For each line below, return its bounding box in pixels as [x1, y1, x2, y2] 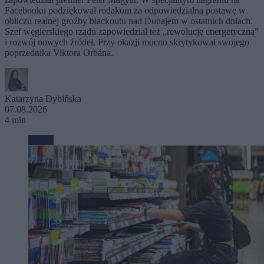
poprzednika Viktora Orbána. [5, 47, 113, 58]
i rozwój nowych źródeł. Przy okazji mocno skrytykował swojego [5, 37, 249, 47]
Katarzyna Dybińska [5, 93, 81, 104]
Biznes [28, 134, 54, 145]
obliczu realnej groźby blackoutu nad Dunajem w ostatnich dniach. [5, 15, 253, 26]
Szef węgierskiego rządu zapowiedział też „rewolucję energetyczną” [5, 26, 259, 37]
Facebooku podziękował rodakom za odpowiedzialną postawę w [5, 5, 246, 15]
